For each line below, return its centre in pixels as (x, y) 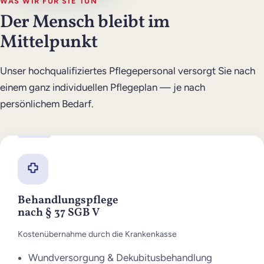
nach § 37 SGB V (59, 213)
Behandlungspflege (68, 201)
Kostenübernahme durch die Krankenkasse (98, 235)
